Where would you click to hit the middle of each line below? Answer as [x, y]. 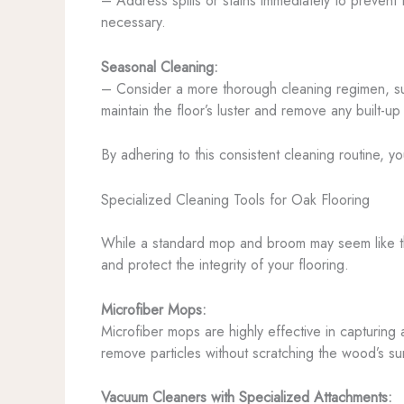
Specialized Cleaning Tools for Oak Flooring [235, 199]
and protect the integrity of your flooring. [225, 264]
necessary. [133, 23]
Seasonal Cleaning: [160, 67]
